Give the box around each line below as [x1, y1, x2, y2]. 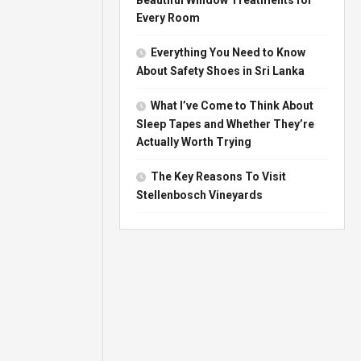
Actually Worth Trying [136, 135, 252, 148]
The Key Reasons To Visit [151, 169, 287, 183]
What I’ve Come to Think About [151, 98, 314, 112]
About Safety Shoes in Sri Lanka [136, 64, 305, 77]
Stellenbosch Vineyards [136, 188, 263, 201]
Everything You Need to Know [151, 45, 306, 59]
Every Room [136, 10, 201, 24]
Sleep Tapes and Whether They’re [136, 117, 315, 131]
